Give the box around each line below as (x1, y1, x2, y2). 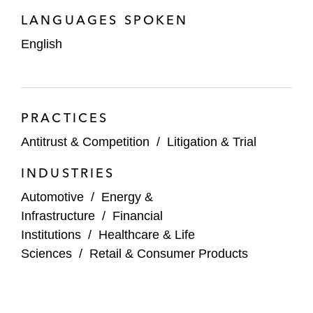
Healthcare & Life (99, 227, 195, 242)
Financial (112, 208, 163, 223)
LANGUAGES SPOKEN (21, 11, 189, 28)
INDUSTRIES (21, 164, 115, 181)
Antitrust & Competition (21, 134, 150, 149)
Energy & (101, 189, 153, 204)
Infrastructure (21, 208, 95, 223)
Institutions (21, 227, 81, 242)
